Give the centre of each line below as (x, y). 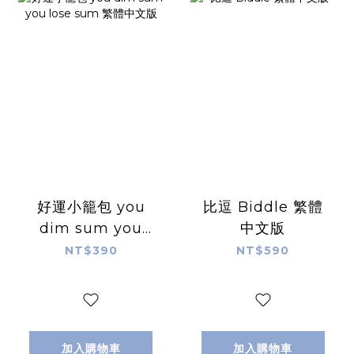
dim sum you (91, 229)
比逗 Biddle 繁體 (263, 207)
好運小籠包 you (91, 207)
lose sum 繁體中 (91, 250)
